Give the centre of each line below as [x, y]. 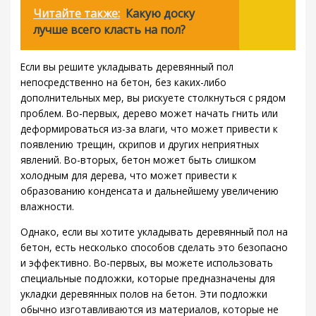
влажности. [48, 207]
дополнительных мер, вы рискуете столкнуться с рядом [153, 98]
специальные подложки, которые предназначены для [148, 279]
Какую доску [160, 13]
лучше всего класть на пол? [110, 29]
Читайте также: [77, 13]
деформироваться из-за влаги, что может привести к [150, 129]
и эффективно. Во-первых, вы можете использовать [147, 263]
